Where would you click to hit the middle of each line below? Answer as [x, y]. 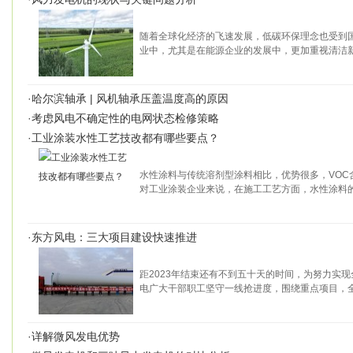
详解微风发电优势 [75, 336]
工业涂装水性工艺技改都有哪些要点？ [125, 138]
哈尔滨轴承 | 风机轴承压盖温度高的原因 [130, 98]
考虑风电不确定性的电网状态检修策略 [125, 118]
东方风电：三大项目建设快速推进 [114, 237]
